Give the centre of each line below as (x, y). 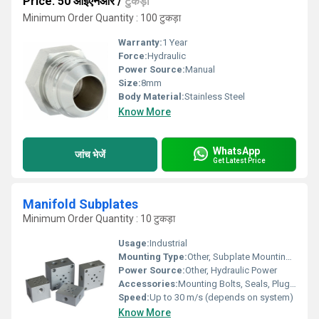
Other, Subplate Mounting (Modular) (236, 257)
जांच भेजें (90, 154)
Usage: (134, 243)
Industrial (168, 243)
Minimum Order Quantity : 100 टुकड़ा (102, 18)
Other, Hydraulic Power (231, 270)
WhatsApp (236, 151)
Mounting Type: (153, 257)
